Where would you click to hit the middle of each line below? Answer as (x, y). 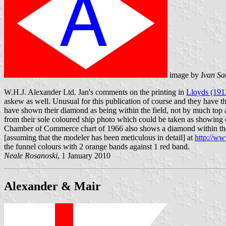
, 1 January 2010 (84, 155)
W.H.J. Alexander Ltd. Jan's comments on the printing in (95, 92)
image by (184, 75)
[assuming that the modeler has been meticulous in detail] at (99, 137)
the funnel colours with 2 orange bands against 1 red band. (97, 146)
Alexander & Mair (52, 186)
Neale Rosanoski (31, 155)
